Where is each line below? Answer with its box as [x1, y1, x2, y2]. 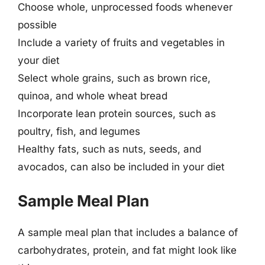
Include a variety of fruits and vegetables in [18, 36, 225, 49]
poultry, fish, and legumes [18, 125, 140, 137]
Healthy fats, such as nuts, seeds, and [18, 143, 201, 155]
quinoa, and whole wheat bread [18, 89, 167, 102]
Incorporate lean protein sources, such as [18, 107, 216, 119]
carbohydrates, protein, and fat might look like [18, 244, 237, 256]
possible [18, 18, 57, 31]
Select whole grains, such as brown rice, [18, 72, 211, 84]
